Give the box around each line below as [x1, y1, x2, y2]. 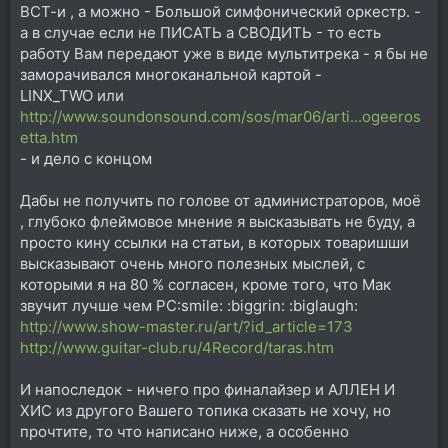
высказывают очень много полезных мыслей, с [20, 254, 365, 273]
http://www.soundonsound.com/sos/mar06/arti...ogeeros [20, 107, 421, 126]
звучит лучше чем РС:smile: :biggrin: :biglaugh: [20, 296, 358, 315]
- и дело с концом [20, 149, 152, 168]
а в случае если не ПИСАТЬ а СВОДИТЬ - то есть [20, 23, 381, 42]
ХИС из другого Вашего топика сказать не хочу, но [20, 401, 391, 420]
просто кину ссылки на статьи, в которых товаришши [20, 233, 409, 252]
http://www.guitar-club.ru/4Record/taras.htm [20, 338, 334, 357]
